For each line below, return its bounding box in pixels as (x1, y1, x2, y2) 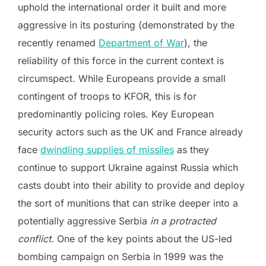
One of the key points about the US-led (57, 232, 232, 245)
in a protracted (150, 214, 216, 227)
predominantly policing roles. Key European (18, 107, 214, 120)
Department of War (99, 36, 184, 49)
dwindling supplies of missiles (40, 143, 174, 156)
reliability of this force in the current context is (18, 54, 224, 66)
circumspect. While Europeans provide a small (18, 72, 226, 84)
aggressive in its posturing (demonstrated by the (18, 18, 235, 31)
